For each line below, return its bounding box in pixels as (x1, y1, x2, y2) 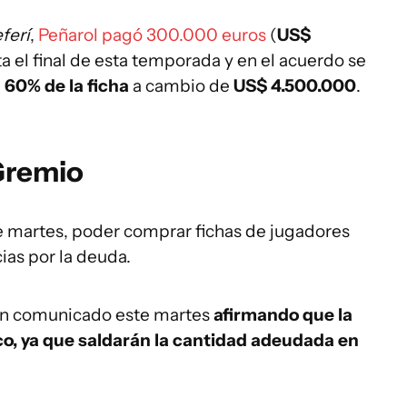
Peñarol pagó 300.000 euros (38, 24, 266, 45)
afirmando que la (213, 303, 352, 325)
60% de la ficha (5, 74, 129, 96)
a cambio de (129, 74, 233, 96)
